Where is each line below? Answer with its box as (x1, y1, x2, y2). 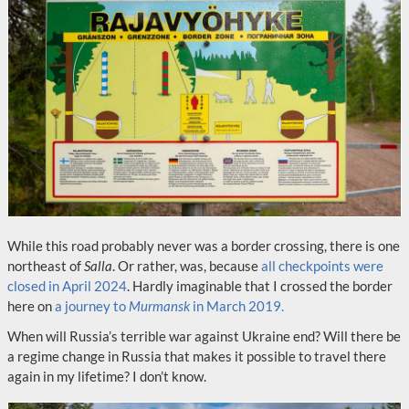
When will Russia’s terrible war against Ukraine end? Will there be (7, 328, 401, 344)
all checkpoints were (261, 257, 383, 274)
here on (7, 298, 55, 314)
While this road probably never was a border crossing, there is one (7, 237, 400, 254)
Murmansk (129, 298, 190, 314)
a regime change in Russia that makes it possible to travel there (7, 348, 386, 364)
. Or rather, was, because (112, 257, 261, 274)
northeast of (7, 257, 84, 274)
